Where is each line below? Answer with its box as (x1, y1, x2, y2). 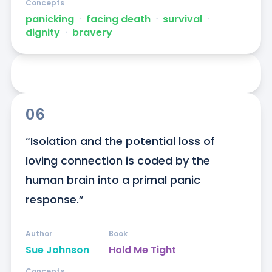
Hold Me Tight (108, 242, 176, 257)
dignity (25, 25, 60, 39)
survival (162, 12, 202, 26)
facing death (86, 12, 151, 26)
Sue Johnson (25, 242, 89, 257)
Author (25, 228, 52, 239)
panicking (25, 12, 74, 26)
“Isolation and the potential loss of (25, 133, 215, 149)
